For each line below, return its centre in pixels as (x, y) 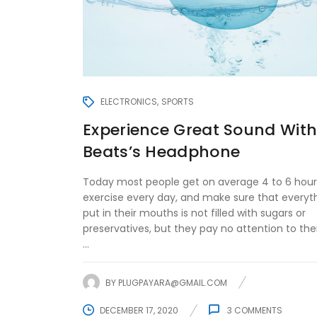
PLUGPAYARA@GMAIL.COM (173, 282)
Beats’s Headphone (162, 152)
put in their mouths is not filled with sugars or (194, 213)
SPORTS (178, 102)
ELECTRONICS (129, 102)
